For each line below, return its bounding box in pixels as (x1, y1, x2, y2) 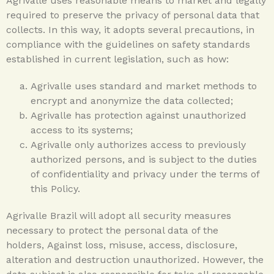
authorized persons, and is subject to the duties (31, 153, 257, 165)
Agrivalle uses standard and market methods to (31, 80, 257, 92)
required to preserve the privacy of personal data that (6, 9, 259, 21)
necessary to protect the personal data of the (6, 224, 218, 236)
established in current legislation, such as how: (6, 53, 229, 65)
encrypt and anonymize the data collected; (31, 94, 233, 106)
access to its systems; (31, 124, 133, 136)
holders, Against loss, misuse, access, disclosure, (6, 239, 237, 251)
